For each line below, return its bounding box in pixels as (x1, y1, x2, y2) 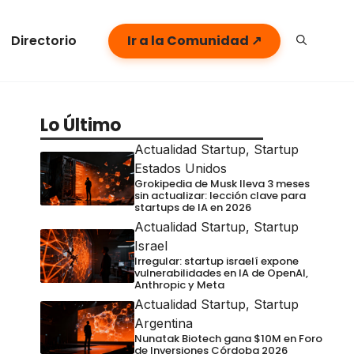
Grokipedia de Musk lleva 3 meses (134, 176, 310, 191)
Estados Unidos (134, 160, 227, 176)
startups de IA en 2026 (134, 200, 251, 215)
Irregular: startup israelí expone (134, 254, 299, 269)
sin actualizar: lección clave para (134, 188, 306, 203)
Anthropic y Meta (134, 277, 224, 292)
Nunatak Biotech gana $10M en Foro (134, 331, 322, 346)
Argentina (134, 315, 193, 331)
